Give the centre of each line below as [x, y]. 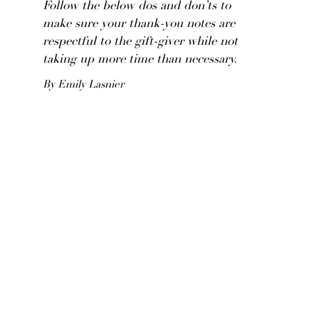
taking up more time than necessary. [140, 60]
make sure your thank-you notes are [139, 25]
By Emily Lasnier [83, 85]
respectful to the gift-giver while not [140, 42]
